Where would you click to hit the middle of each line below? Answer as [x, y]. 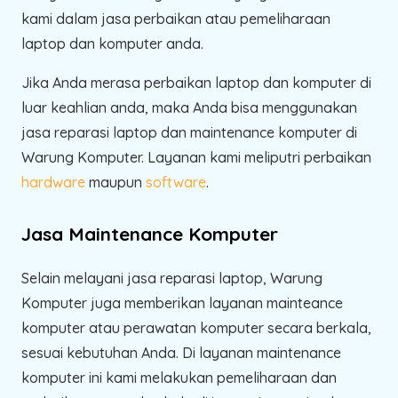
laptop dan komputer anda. [112, 43]
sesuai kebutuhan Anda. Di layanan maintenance [181, 352]
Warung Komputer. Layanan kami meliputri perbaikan [196, 157]
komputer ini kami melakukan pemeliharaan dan [179, 377]
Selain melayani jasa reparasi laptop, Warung [172, 278]
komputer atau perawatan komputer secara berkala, [196, 327]
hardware [53, 182]
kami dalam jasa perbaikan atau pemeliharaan [176, 18]
